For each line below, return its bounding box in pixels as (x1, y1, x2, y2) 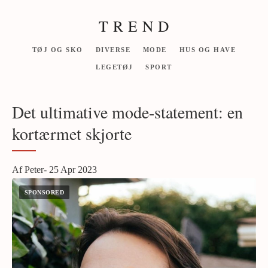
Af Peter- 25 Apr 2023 (12, 165, 97, 175)
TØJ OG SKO (32, 46, 83, 53)
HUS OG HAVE (179, 46, 236, 53)
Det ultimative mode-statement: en (12, 100, 243, 123)
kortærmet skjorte (12, 122, 132, 145)
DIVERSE (95, 46, 131, 53)
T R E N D (99, 16, 169, 36)
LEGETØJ (96, 63, 133, 71)
